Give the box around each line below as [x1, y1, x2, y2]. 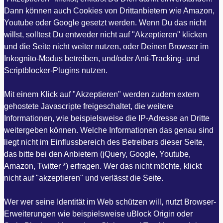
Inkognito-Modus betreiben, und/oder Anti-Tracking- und [4, 54, 200, 63]
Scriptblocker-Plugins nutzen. [4, 66, 108, 75]
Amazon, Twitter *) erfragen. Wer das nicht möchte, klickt [4, 161, 202, 170]
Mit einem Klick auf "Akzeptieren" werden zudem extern [4, 90, 199, 99]
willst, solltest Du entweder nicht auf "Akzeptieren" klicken [4, 30, 207, 39]
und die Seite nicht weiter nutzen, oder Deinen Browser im [4, 42, 209, 51]
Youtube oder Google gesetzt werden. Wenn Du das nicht [4, 18, 206, 27]
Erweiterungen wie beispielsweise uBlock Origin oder [4, 209, 193, 218]
